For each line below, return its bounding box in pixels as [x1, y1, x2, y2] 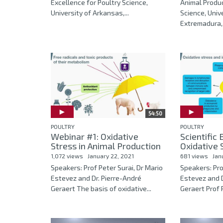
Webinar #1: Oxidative [51, 130, 138, 142]
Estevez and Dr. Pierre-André [51, 173, 141, 182]
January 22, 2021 [88, 152, 134, 159]
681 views [180, 152, 208, 159]
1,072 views [51, 152, 83, 159]
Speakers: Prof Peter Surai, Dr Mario [51, 163, 163, 172]
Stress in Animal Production [51, 140, 161, 151]
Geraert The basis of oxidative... [51, 184, 151, 193]
